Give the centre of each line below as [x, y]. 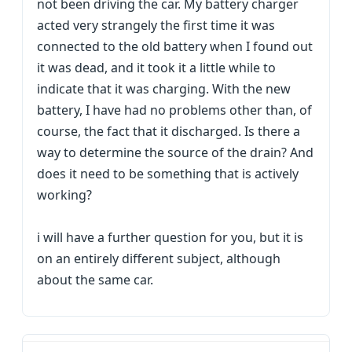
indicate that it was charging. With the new [164, 89]
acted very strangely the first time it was [156, 25]
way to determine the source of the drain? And [175, 152]
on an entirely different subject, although [159, 258]
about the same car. [95, 280]
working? [64, 195]
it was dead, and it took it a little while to [156, 68]
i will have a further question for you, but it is [170, 237]
